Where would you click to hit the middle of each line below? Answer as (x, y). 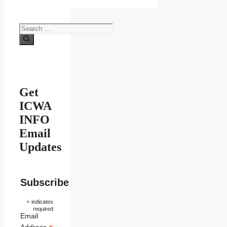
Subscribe (45, 182)
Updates (40, 147)
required (43, 209)
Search (30, 27)
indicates (41, 201)
